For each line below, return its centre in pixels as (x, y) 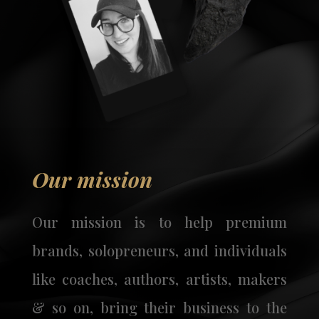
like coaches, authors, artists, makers (159, 279)
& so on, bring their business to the (159, 308)
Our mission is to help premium (159, 222)
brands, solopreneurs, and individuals (159, 251)
